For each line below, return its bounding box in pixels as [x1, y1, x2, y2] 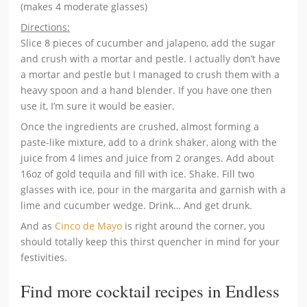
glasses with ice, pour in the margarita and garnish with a [21, 182, 286, 196]
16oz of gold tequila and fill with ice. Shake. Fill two [21, 167, 255, 180]
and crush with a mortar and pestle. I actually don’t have [21, 51, 281, 65]
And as [21, 219, 53, 232]
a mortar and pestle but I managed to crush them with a [21, 67, 280, 81]
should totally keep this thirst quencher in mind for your [21, 234, 280, 248]
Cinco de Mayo [52, 219, 125, 232]
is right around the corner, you [125, 219, 266, 232]
